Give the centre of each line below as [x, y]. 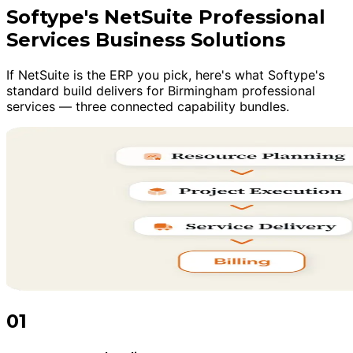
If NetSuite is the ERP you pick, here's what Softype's [165, 75]
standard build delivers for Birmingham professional [161, 91]
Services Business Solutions [146, 40]
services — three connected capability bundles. [148, 107]
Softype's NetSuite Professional [166, 17]
